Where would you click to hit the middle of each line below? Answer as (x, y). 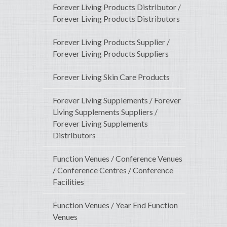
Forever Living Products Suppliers (111, 54)
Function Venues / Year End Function (115, 205)
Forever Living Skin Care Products (111, 77)
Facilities (68, 182)
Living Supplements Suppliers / (105, 112)
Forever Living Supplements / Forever (117, 100)
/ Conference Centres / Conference (113, 170)
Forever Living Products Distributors (116, 19)
